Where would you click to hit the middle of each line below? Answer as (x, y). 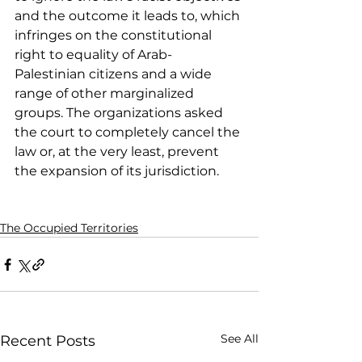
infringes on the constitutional (115, 35)
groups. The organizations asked (120, 113)
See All (240, 339)
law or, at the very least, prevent (118, 152)
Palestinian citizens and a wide (115, 74)
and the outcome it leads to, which (129, 16)
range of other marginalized (106, 93)
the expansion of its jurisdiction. (117, 171)
